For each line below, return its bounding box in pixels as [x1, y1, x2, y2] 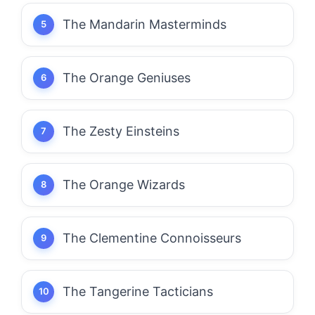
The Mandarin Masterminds [63, 16, 226, 32]
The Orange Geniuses [63, 70, 191, 85]
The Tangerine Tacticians [63, 283, 213, 299]
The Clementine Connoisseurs [63, 230, 241, 245]
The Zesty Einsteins [63, 123, 179, 139]
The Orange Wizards [63, 176, 185, 192]
